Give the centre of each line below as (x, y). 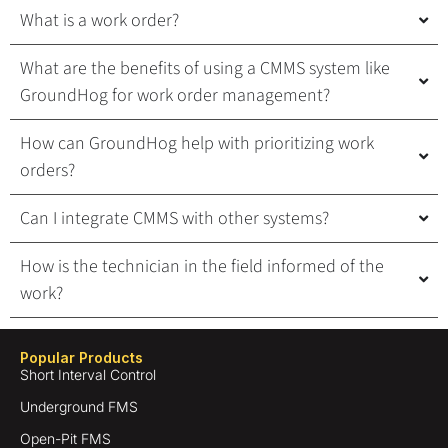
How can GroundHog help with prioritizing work (197, 143)
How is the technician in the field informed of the (202, 266)
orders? (47, 170)
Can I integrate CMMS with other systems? (174, 218)
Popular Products (81, 357)
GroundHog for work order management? (175, 95)
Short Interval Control (88, 374)
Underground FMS (79, 406)
